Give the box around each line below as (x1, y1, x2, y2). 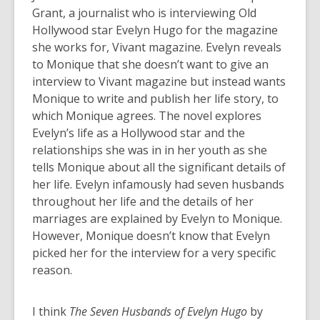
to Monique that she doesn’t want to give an (32, 56, 269, 72)
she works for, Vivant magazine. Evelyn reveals (32, 39, 281, 55)
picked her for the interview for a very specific (32, 245, 276, 261)
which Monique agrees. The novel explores (32, 108, 261, 124)
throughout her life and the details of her (32, 194, 254, 209)
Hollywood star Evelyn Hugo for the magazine (32, 22, 278, 38)
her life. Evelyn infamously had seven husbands (32, 176, 284, 192)
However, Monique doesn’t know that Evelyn (32, 228, 270, 244)
